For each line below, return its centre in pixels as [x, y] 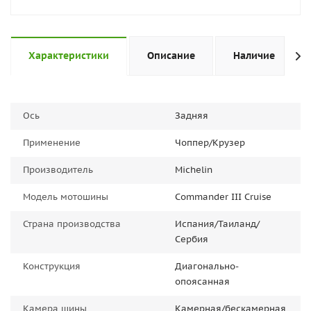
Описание [171, 56]
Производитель [58, 170]
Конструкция [52, 266]
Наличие [254, 56]
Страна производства [72, 224]
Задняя [192, 116]
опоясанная [202, 281]
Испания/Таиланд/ [217, 224]
